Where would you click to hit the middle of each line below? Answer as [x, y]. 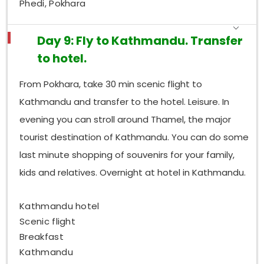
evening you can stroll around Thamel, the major [126, 120]
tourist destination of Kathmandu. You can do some [134, 137]
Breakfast [42, 236]
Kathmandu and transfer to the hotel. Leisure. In [104, 102]
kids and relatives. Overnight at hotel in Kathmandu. [133, 173]
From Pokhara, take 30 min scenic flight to [111, 84]
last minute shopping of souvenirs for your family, [127, 155]
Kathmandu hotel [60, 206]
